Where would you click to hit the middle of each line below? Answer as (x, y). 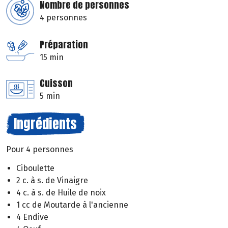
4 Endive (32, 217)
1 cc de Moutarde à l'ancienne (72, 205)
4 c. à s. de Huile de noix (61, 192)
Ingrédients (45, 124)
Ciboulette (35, 168)
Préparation (64, 45)
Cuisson (56, 83)
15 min (52, 58)
